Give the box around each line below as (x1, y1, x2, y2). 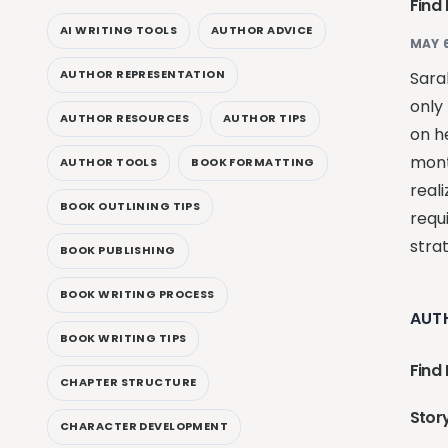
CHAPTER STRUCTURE (60, 374, 197, 391)
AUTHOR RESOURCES (60, 110, 190, 127)
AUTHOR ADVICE (211, 22, 313, 39)
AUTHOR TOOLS (60, 154, 158, 171)
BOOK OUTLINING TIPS (60, 198, 201, 215)
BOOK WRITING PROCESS (60, 286, 215, 303)
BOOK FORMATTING (191, 154, 315, 171)
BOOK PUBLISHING (60, 242, 176, 259)
